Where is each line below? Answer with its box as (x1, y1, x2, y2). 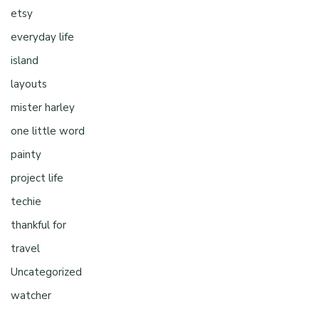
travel (11, 241, 40, 256)
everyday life (11, 29, 74, 44)
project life (11, 170, 63, 185)
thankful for (11, 217, 66, 232)
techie (11, 194, 41, 209)
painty (11, 147, 41, 162)
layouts (11, 76, 47, 91)
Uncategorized (11, 264, 82, 279)
